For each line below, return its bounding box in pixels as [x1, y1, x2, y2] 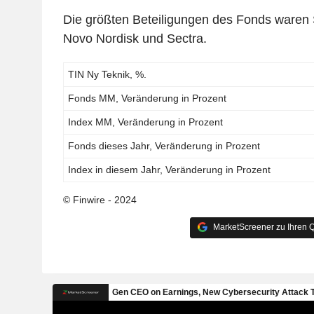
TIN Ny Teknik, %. [68, 68, 147, 80]
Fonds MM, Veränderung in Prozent [68, 92, 227, 104]
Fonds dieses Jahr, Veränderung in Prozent [68, 139, 261, 151]
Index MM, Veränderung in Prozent [68, 116, 224, 128]
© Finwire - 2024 [62, 193, 137, 205]
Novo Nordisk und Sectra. [62, 31, 207, 46]
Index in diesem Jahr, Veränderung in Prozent [68, 163, 271, 175]
